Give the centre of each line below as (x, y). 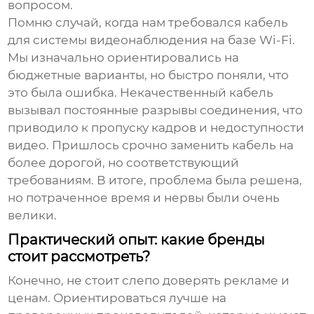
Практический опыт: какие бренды (137, 240)
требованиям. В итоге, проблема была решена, (155, 180)
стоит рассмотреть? (79, 257)
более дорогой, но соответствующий (124, 163)
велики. (33, 216)
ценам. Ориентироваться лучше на (117, 298)
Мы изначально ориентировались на (124, 58)
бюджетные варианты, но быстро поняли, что (149, 75)
